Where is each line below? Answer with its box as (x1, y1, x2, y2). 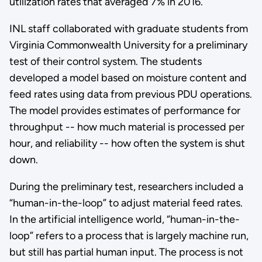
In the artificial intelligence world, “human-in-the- (9, 213, 240, 226)
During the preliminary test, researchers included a (9, 180, 243, 194)
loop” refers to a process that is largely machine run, (9, 229, 249, 243)
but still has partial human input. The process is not (9, 246, 243, 259)
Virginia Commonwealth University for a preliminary (9, 39, 247, 52)
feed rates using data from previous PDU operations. (9, 88, 252, 101)
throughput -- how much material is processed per (9, 120, 244, 134)
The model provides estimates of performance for (9, 104, 240, 118)
